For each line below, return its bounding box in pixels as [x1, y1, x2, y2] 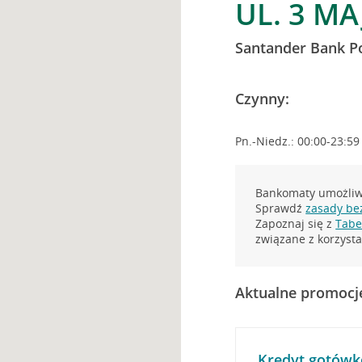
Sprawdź [255, 200, 306, 216]
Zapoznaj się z [255, 216, 336, 231]
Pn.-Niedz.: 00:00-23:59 [235, 133, 360, 149]
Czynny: [235, 89, 290, 108]
